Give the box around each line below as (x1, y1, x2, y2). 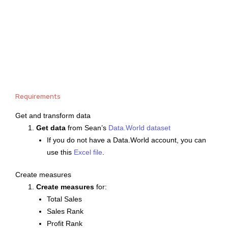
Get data (36, 124, 66, 132)
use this (46, 148, 74, 156)
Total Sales (46, 195, 82, 204)
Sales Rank (46, 208, 83, 216)
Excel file (73, 148, 102, 156)
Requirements (15, 92, 61, 100)
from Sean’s (66, 124, 109, 132)
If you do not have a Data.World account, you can (46, 136, 206, 144)
